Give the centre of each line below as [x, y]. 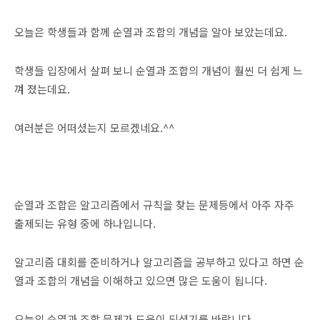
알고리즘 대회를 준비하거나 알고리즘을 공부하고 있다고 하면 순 [159, 261]
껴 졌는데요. [42, 89]
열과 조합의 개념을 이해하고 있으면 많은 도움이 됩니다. [141, 280]
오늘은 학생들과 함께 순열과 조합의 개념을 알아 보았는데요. [151, 31]
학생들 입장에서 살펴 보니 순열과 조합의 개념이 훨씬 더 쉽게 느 [159, 70]
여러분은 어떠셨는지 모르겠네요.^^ [94, 127]
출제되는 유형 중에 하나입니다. [85, 223]
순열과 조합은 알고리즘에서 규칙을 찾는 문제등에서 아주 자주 [154, 204]
